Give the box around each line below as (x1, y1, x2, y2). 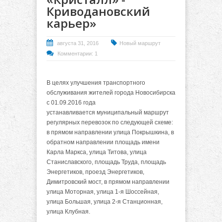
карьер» (47, 15, 96, 31)
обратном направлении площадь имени (47, 139, 160, 146)
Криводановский (47, 3, 150, 19)
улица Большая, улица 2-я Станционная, (47, 198, 163, 206)
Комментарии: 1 (57, 51, 98, 56)
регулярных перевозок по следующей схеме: (47, 119, 173, 126)
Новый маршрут (119, 40, 161, 46)
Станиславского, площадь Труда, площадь (47, 159, 166, 166)
